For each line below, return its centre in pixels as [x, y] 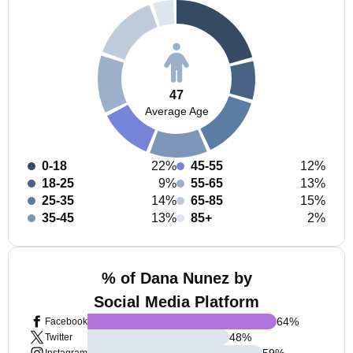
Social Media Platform [176, 302]
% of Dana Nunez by [176, 278]
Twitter [59, 337]
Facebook [66, 321]
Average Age [176, 111]
